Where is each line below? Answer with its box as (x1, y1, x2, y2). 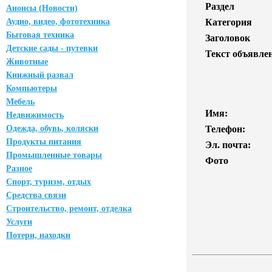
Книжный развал (6, 70, 73, 80)
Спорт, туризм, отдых (6, 177, 91, 186)
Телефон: (205, 124, 245, 134)
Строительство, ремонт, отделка (6, 204, 132, 213)
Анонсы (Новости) (6, 4, 78, 13)
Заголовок (205, 33, 250, 43)
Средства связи (6, 191, 66, 200)
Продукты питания (6, 137, 81, 146)
